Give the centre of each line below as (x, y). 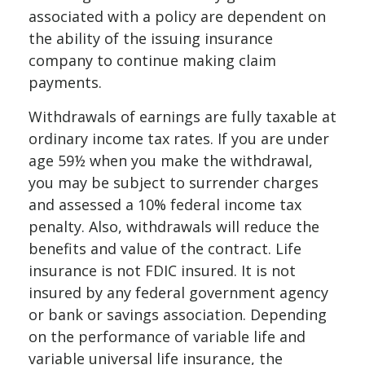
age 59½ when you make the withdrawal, (171, 160)
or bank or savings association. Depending (178, 314)
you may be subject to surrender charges (174, 182)
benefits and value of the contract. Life (165, 248)
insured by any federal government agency (178, 292)
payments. (65, 82)
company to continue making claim (152, 60)
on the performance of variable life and (167, 336)
